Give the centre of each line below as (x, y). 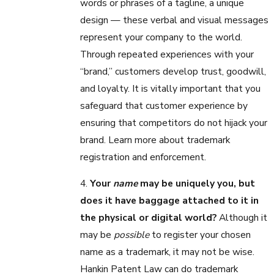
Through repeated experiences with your (167, 54)
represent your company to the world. (161, 37)
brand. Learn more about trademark (155, 139)
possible (132, 235)
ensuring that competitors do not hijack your (173, 122)
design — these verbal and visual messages (174, 20)
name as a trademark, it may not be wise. (167, 252)
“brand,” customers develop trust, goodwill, (173, 71)
